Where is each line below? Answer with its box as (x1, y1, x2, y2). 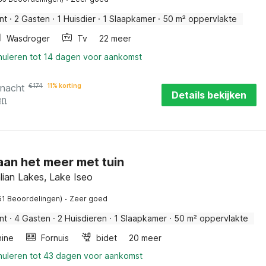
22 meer (99, 33, 131, 43)
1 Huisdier (57, 14, 96, 24)
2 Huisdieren (58, 213, 107, 223)
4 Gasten (14, 213, 50, 223)
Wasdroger (7, 33, 50, 43)
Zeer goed (69, 194, 107, 203)
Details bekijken (171, 89, 246, 101)
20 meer (129, 233, 161, 243)
